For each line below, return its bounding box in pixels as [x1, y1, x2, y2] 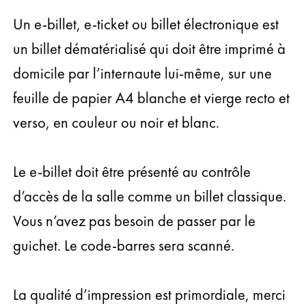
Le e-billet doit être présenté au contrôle [13, 161, 251, 182]
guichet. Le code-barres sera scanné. [13, 235, 235, 255]
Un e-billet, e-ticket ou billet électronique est [13, 14, 279, 34]
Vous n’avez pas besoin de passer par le [13, 210, 256, 231]
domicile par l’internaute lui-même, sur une [13, 63, 273, 83]
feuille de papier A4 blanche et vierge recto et [13, 87, 290, 108]
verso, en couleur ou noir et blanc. [13, 112, 220, 133]
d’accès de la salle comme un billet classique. [13, 186, 287, 206]
